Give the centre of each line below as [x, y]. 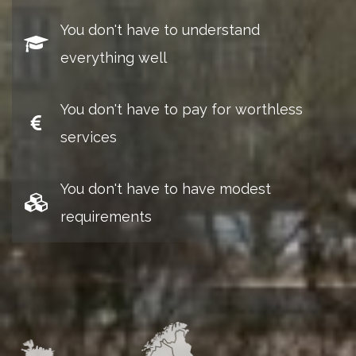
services [89, 137]
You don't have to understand [160, 30]
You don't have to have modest [166, 189]
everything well [114, 58]
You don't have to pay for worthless [182, 109]
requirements [106, 217]
